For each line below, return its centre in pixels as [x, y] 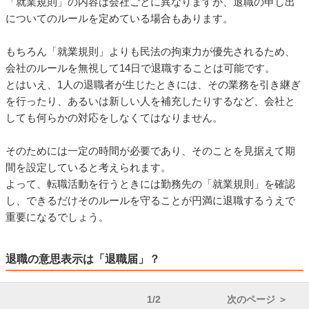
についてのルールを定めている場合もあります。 [119, 19]
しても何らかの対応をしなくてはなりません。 [114, 118]
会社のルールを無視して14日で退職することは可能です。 [140, 68]
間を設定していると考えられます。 [88, 168]
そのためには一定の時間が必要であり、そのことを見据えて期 [150, 151]
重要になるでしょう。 [57, 217]
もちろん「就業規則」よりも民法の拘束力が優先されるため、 [150, 52]
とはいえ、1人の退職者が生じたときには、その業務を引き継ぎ [153, 85]
